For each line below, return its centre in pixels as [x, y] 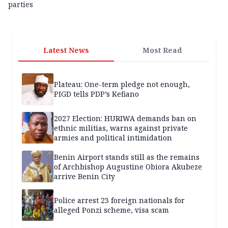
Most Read [162, 50]
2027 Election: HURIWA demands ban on [125, 118]
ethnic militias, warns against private [121, 128]
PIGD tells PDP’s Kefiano [96, 94]
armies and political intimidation [113, 137]
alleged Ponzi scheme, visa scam [111, 210]
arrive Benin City [84, 176]
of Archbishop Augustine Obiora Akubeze [128, 166]
